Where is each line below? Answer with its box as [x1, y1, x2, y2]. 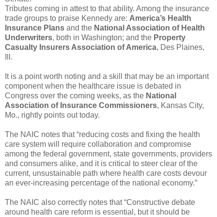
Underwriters [5, 33, 52, 42]
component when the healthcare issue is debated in [5, 81, 181, 90]
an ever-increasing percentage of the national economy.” [5, 178, 197, 187]
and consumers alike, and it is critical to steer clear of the [5, 159, 198, 168]
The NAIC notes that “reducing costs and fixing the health [5, 130, 200, 139]
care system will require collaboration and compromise [5, 139, 191, 148]
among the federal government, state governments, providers [5, 149, 212, 158]
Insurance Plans [5, 23, 66, 32]
